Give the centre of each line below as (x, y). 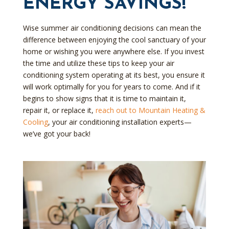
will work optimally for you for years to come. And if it (111, 87)
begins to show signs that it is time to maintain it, (104, 98)
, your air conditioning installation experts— (120, 122)
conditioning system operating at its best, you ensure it (114, 75)
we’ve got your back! (56, 134)
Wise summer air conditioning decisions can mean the (112, 28)
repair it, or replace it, (59, 110)
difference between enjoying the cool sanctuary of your (114, 40)
